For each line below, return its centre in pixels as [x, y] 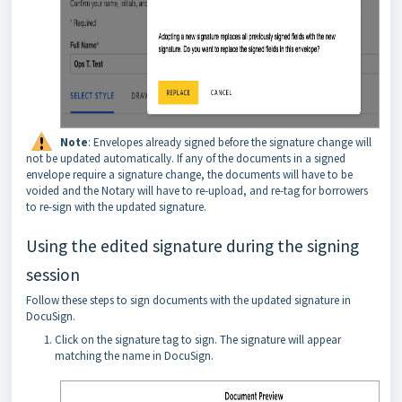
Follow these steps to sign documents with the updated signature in [188, 300]
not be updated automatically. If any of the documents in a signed [186, 158]
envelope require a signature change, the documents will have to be [189, 175]
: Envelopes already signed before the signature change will [230, 142]
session [53, 275]
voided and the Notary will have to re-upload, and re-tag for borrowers [197, 191]
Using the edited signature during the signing [192, 246]
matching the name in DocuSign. [134, 356]
